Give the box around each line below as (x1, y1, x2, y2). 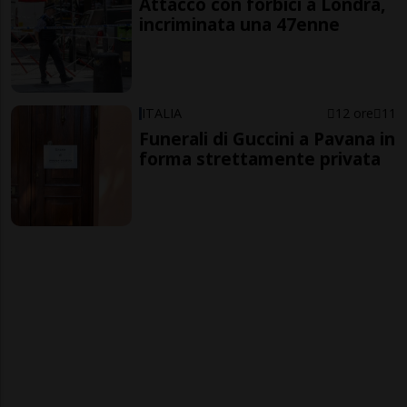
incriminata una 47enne (139, 12, 341, 37)
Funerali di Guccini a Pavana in (139, 125, 396, 151)
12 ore (334, 104, 373, 122)
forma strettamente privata (139, 145, 382, 171)
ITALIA (142, 104, 183, 122)
